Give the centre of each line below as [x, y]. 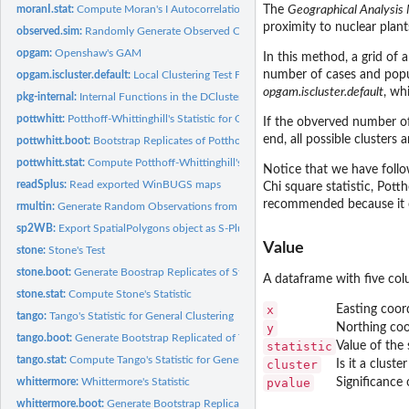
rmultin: [37, 206]
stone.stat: [43, 294]
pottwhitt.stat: [52, 162]
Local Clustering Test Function [206, 74]
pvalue [288, 383]
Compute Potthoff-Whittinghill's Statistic [186, 162]
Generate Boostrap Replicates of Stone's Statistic [191, 272]
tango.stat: [43, 359]
